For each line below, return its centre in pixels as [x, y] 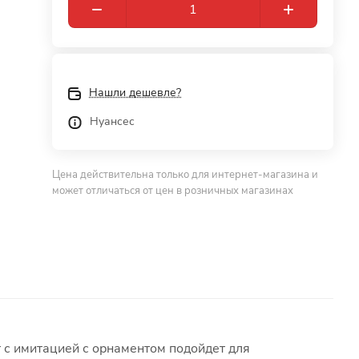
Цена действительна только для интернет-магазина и [186, 175]
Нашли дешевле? [135, 93]
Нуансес [113, 121]
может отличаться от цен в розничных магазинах [173, 191]
